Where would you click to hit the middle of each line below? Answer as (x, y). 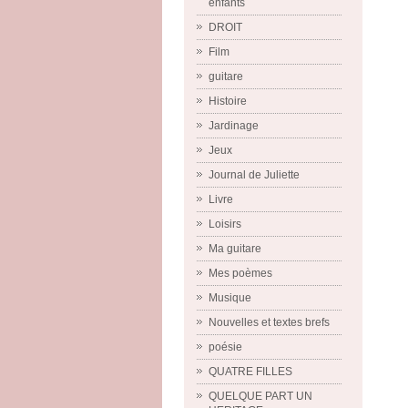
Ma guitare (235, 249)
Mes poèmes (240, 273)
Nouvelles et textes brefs (269, 322)
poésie (225, 347)
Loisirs (225, 224)
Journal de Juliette (254, 175)
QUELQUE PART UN (260, 396)
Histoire (228, 101)
